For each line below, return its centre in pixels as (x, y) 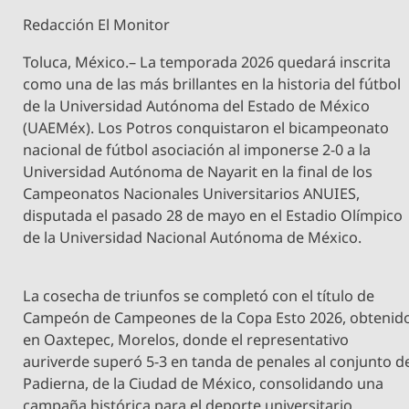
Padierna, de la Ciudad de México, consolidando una (204, 383)
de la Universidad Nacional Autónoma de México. (193, 237)
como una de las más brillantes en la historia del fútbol (212, 84)
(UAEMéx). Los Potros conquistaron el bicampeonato (206, 127)
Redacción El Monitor (97, 25)
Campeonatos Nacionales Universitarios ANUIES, (192, 193)
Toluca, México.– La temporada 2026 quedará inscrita (207, 62)
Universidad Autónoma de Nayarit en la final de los (198, 171)
